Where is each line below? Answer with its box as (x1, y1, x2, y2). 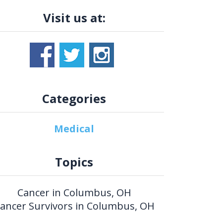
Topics (55, 154, 94, 170)
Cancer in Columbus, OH (17, 186, 131, 200)
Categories (42, 90, 107, 107)
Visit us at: (43, 9, 106, 26)
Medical (54, 122, 95, 136)
